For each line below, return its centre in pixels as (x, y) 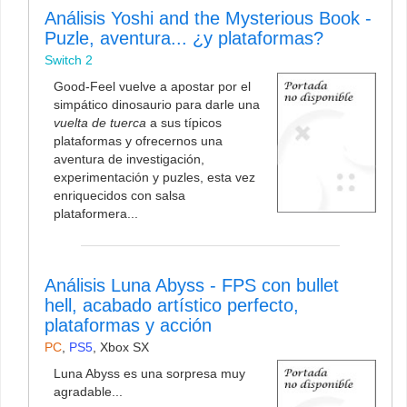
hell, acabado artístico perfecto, (172, 305)
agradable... (88, 391)
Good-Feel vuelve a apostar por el (152, 86)
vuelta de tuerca (100, 122)
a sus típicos (184, 122)
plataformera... (96, 213)
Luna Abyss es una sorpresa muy (149, 373)
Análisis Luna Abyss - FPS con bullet (192, 285)
